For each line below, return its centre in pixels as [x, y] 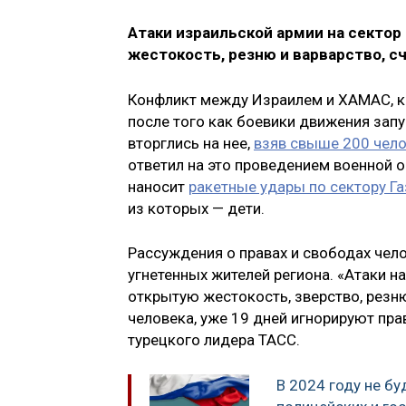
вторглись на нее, [191, 143]
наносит [158, 186]
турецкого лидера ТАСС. [214, 340]
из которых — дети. [198, 208]
